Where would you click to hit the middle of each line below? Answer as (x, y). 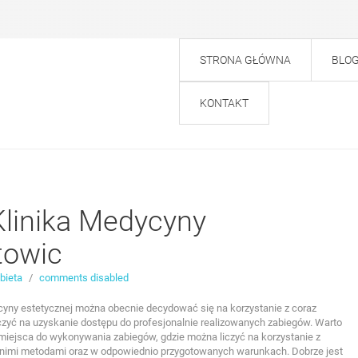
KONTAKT (224, 103)
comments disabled (84, 278)
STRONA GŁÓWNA (245, 60)
